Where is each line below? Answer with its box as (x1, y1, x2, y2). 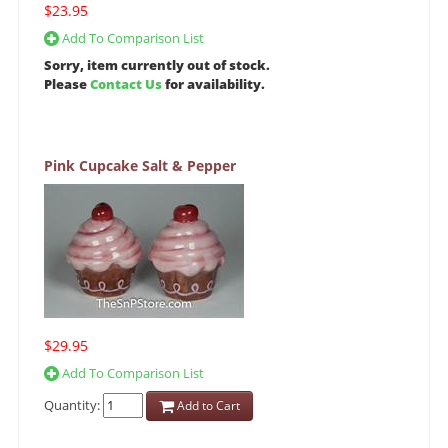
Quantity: (44, 395, 103, 414)
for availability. (162, 75, 265, 94)
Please (44, 75, 90, 94)
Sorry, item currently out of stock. (44, 56, 270, 75)
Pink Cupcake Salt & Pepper (44, 156, 236, 176)
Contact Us (90, 75, 162, 94)
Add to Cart (174, 397, 240, 415)
